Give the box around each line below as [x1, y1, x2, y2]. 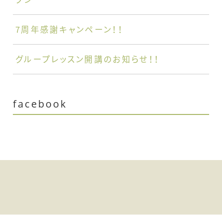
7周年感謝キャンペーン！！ [15, 23, 123, 36]
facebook [13, 97, 68, 111]
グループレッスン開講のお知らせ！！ [15, 53, 160, 65]
